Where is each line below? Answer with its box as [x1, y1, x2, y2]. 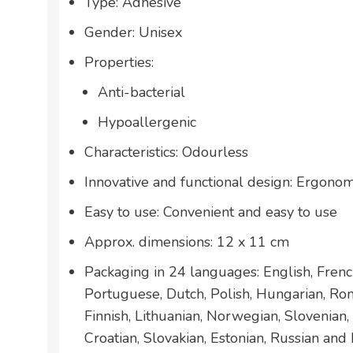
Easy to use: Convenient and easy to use [84, 202, 337, 221]
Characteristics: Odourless [84, 142, 248, 162]
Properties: [84, 52, 154, 72]
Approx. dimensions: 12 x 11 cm [84, 232, 289, 251]
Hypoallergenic [98, 112, 196, 132]
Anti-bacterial [98, 82, 185, 102]
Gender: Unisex [84, 22, 182, 42]
